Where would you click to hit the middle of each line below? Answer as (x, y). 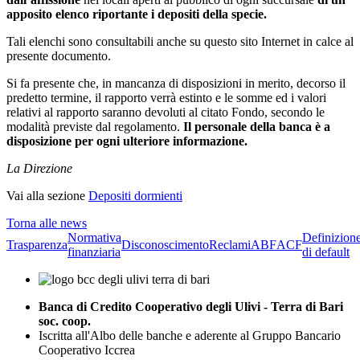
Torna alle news (47, 223)
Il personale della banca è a (257, 126)
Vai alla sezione (46, 195)
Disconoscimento (165, 244)
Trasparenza (37, 244)
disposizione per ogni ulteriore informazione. (127, 141)
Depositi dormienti (135, 195)
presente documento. (59, 55)
